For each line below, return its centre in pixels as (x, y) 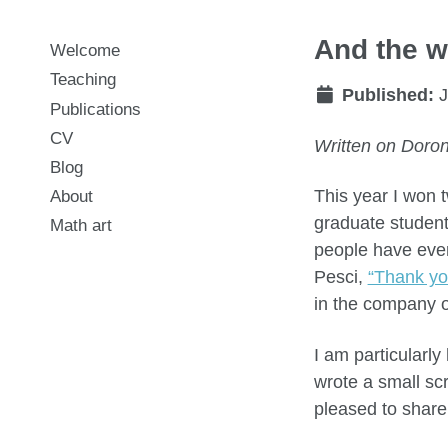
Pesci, (340, 277)
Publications (95, 109)
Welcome (85, 51)
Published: (385, 95)
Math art (81, 226)
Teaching (83, 80)
